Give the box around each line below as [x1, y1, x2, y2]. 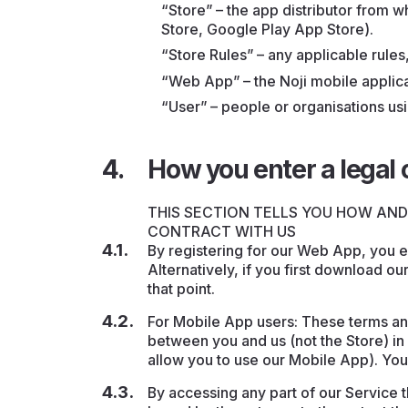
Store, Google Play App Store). [161, 20, 374, 38]
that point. [148, 280, 216, 298]
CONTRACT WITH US [148, 222, 297, 240]
